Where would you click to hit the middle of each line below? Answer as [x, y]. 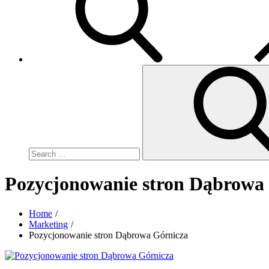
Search [41, 69]
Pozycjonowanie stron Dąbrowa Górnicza [108, 235]
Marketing [48, 224]
